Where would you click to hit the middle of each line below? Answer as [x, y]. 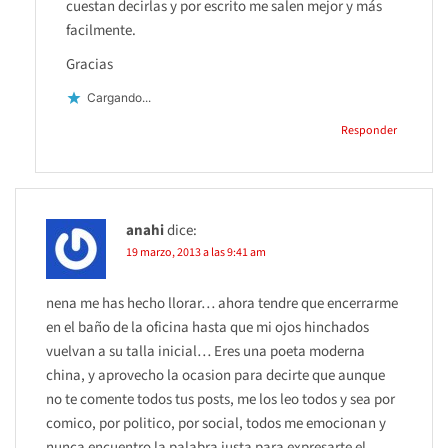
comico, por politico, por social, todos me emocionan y [216, 423]
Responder [369, 130]
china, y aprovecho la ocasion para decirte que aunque [215, 375]
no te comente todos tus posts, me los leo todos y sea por [220, 399]
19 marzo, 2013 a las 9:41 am [196, 252]
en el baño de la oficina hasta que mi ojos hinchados [207, 327]
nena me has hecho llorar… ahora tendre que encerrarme [222, 303]
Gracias [89, 64]
